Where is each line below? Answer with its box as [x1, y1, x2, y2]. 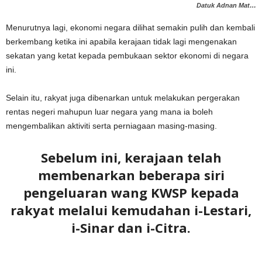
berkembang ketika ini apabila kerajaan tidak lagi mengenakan [6, 37, 237, 46]
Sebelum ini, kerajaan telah [40, 149, 222, 166]
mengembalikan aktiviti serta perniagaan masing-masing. [6, 121, 217, 130]
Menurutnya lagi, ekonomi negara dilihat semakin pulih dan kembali [6, 23, 255, 32]
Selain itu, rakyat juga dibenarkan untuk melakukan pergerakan [6, 93, 240, 102]
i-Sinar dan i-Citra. [71, 219, 191, 236]
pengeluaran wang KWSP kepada [23, 184, 239, 201]
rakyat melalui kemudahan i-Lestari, [11, 201, 251, 219]
